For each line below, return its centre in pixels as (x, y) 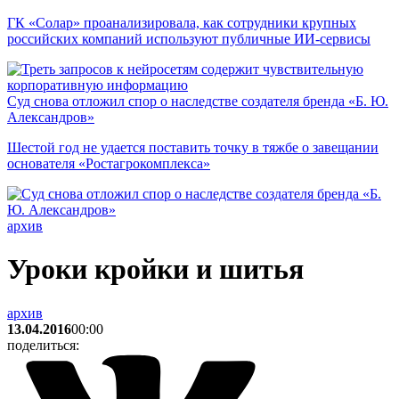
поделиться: (43, 345)
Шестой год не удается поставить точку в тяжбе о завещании (193, 147)
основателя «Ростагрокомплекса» (109, 163)
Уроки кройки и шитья (155, 269)
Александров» (51, 117)
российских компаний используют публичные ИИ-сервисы (189, 39)
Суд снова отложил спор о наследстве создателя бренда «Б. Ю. (198, 101)
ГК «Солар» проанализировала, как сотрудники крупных (182, 23)
